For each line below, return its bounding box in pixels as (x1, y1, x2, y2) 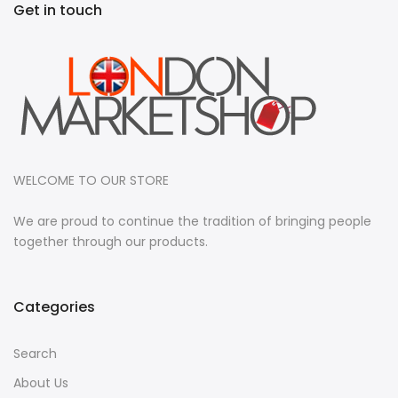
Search (13, 362, 57, 381)
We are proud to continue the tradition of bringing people (13, 230, 371, 249)
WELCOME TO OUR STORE (13, 189, 169, 208)
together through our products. (13, 251, 208, 269)
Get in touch (13, 18, 102, 39)
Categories (13, 314, 95, 336)
